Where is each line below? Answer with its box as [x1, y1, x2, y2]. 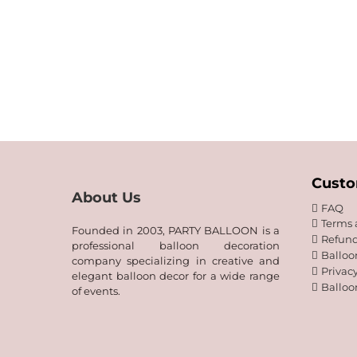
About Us [72, 189, 141, 206]
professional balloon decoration [72, 239, 280, 252]
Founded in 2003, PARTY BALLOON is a [72, 224, 280, 237]
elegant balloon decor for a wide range [72, 269, 280, 282]
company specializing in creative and [72, 254, 280, 267]
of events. [72, 284, 120, 297]
